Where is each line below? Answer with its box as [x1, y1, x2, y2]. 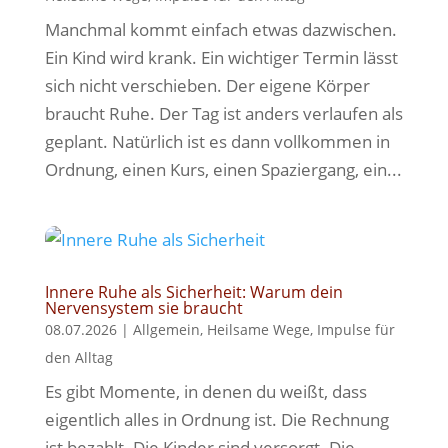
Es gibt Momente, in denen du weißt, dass [44, 380, 367, 403]
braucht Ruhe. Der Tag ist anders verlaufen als [44, 102, 403, 125]
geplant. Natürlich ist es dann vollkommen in [44, 130, 390, 153]
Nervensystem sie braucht [44, 297, 243, 319]
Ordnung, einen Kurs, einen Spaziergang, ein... [44, 158, 402, 181]
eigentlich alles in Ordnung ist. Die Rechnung [44, 408, 389, 431]
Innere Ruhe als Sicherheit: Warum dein [44, 281, 343, 303]
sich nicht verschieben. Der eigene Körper [44, 74, 370, 97]
